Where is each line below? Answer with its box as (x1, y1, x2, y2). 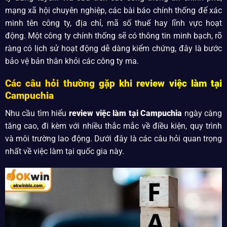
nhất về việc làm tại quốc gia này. (5, 146, 124, 156)
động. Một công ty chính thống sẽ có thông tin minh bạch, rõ (5, 30, 222, 41)
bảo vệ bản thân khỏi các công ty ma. (5, 56, 139, 66)
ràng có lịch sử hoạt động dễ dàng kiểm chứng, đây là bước (5, 43, 222, 53)
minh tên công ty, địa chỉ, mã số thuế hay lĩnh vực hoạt (5, 18, 222, 28)
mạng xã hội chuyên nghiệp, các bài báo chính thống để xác (5, 5, 222, 15)
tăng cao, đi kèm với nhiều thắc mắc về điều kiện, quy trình (5, 121, 222, 131)
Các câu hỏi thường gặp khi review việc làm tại (5, 78, 222, 90)
